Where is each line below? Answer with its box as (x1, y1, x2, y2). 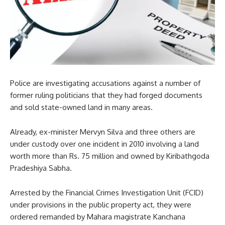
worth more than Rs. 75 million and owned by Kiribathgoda (10, 151, 209, 161)
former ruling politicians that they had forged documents (10, 90, 202, 100)
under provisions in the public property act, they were (10, 199, 191, 209)
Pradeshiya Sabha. (10, 163, 72, 173)
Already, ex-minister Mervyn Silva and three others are (10, 127, 195, 137)
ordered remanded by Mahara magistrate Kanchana (10, 211, 185, 221)
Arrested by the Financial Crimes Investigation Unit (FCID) (10, 187, 203, 197)
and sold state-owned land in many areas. (10, 102, 153, 112)
